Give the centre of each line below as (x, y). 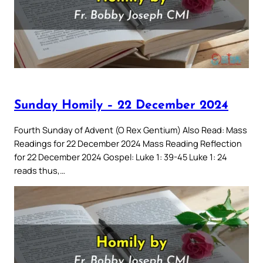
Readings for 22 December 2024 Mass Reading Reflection (128, 144)
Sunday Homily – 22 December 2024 (121, 105)
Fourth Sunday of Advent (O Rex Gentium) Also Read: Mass (131, 130)
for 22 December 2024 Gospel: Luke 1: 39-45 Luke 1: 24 (121, 157)
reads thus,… (40, 171)
